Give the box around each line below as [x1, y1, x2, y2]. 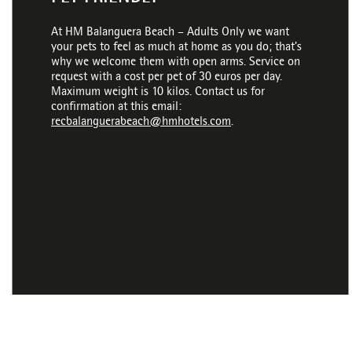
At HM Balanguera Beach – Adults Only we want [51, 27, 290, 39]
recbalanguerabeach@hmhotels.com [51, 116, 232, 129]
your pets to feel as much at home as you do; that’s [51, 42, 302, 54]
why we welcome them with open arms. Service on [51, 57, 301, 69]
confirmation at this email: [51, 101, 182, 114]
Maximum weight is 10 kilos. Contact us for [51, 86, 266, 99]
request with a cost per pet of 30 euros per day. [51, 71, 283, 84]
